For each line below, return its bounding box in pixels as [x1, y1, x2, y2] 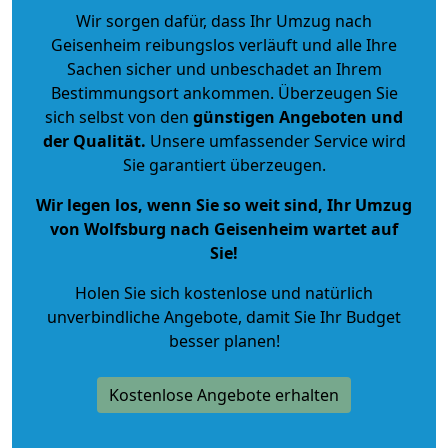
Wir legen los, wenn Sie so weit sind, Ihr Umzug [36, 193, 412, 216]
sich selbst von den [45, 105, 189, 128]
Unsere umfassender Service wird [145, 129, 406, 152]
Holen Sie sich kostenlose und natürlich [75, 281, 373, 304]
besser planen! [168, 329, 280, 352]
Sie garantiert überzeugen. [122, 153, 326, 176]
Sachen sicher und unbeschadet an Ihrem [66, 57, 382, 80]
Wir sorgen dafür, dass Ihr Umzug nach [76, 9, 372, 32]
